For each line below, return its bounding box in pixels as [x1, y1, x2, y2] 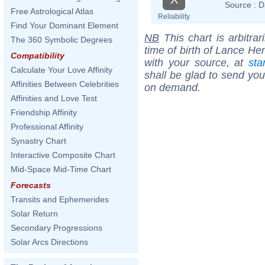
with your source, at [144, 56, 248, 69]
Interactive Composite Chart [11, 150, 115, 160]
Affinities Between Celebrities [11, 79, 119, 89]
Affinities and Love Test [11, 93, 97, 103]
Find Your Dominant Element [11, 21, 118, 30]
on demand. [144, 81, 201, 93]
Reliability [158, 12, 190, 21]
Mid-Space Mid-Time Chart [11, 164, 111, 174]
